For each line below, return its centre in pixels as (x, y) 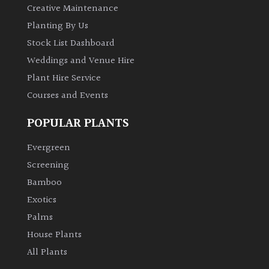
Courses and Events (68, 95)
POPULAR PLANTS (78, 123)
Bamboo (44, 183)
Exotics (42, 200)
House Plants (54, 235)
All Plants (47, 252)
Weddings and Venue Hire (81, 61)
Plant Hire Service (64, 78)
